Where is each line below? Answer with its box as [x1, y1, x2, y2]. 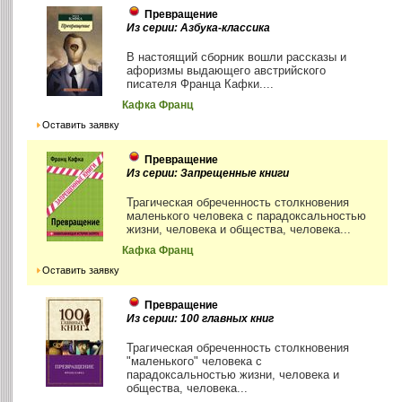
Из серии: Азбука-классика [127, 21, 271, 34]
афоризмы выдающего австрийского [127, 63, 327, 77]
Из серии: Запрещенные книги [127, 166, 290, 179]
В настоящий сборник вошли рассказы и [127, 49, 347, 64]
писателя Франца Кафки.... [127, 76, 275, 91]
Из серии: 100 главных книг [127, 311, 275, 325]
